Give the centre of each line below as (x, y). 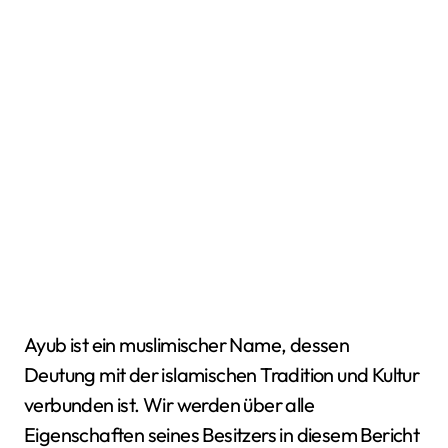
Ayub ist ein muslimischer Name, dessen (187, 344)
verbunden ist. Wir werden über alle (169, 404)
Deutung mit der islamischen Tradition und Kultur (222, 374)
